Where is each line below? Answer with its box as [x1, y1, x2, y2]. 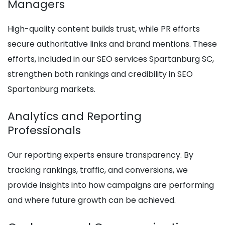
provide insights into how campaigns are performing [8, 179, 214, 191]
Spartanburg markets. [8, 83, 95, 95]
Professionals [8, 123, 81, 139]
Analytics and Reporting [8, 108, 142, 125]
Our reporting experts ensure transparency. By [8, 149, 193, 161]
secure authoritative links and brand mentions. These [8, 38, 217, 50]
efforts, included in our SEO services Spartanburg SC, [8, 53, 214, 65]
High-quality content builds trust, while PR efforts [8, 23, 200, 35]
